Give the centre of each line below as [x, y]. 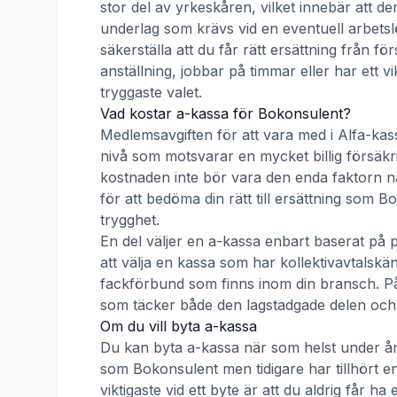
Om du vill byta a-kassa [179, 326]
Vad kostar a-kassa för [179, 113]
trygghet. [130, 220]
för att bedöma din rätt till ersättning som [239, 198]
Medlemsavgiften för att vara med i [219, 135]
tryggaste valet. [151, 92]
